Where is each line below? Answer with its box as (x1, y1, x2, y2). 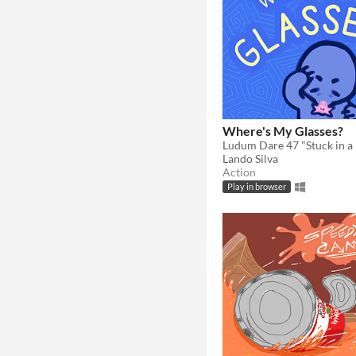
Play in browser (227, 182, 286, 192)
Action (222, 164, 256, 179)
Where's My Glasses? (222, 122, 343, 138)
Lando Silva (222, 151, 278, 165)
